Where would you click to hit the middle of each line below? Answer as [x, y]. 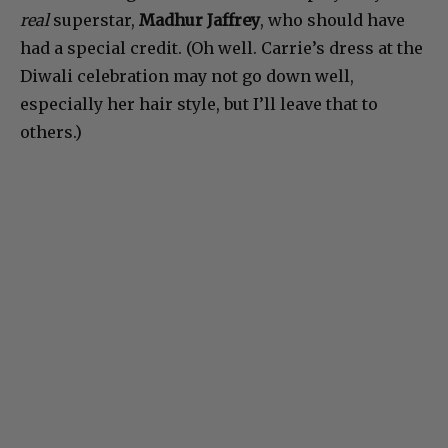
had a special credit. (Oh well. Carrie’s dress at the [221, 48]
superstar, [94, 20]
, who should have [332, 20]
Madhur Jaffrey [199, 20]
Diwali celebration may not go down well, [187, 76]
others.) [51, 132]
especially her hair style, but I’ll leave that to [199, 104]
